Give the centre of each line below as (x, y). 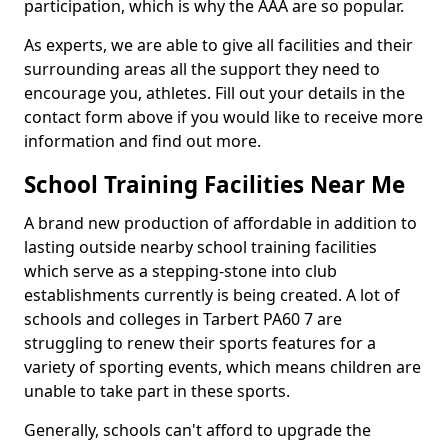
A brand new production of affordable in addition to (220, 223)
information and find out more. (144, 141)
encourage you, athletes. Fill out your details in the (214, 93)
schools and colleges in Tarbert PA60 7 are (183, 319)
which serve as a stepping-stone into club (180, 271)
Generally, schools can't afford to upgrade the (197, 430)
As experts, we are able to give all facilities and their (218, 45)
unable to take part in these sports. (157, 391)
